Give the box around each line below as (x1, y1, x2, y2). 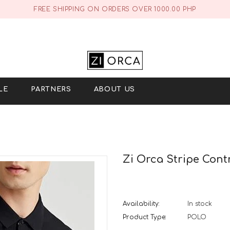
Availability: (123, 200, 160, 207)
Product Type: (123, 213, 166, 221)
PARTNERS (30, 85, 71, 93)
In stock (187, 200, 212, 207)
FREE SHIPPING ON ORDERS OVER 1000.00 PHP (34, 6, 196, 13)
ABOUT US (93, 85, 135, 93)
